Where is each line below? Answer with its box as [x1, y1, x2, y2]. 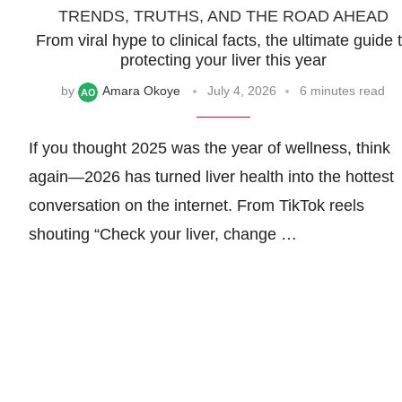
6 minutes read [300, 83, 386, 99]
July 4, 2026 [207, 83, 277, 99]
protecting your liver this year [119, 51, 327, 70]
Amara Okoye [102, 83, 181, 99]
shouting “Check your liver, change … [29, 224, 297, 243]
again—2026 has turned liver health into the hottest [29, 167, 394, 186]
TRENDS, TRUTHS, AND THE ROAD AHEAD [57, 7, 389, 26]
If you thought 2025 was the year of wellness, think [29, 138, 390, 157]
